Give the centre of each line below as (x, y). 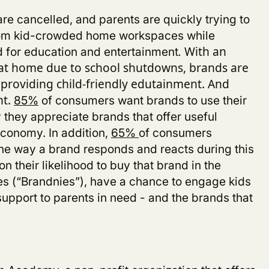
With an (205, 52)
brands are (219, 68)
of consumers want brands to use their (143, 100)
